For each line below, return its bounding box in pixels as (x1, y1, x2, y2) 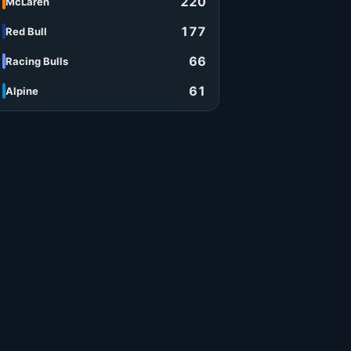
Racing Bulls (5, 55, 68, 67)
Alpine (5, 85, 38, 97)
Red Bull (5, 25, 47, 38)
